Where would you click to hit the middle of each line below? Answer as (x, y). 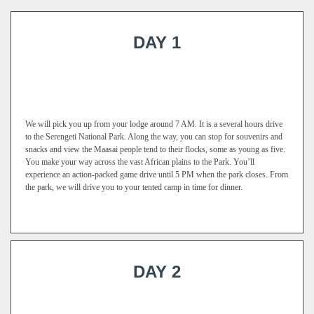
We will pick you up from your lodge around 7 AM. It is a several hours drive (154, 124)
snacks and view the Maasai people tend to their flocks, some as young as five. (155, 149)
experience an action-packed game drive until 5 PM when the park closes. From (157, 175)
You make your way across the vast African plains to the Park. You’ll (140, 162)
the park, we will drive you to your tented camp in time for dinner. (134, 187)
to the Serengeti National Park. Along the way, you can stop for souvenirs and (154, 137)
